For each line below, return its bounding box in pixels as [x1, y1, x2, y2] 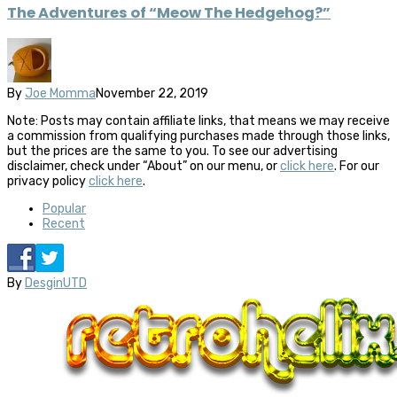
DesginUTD [25, 276, 87, 292]
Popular [43, 201, 86, 217]
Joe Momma [25, 86, 96, 102]
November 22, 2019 [96, 86, 208, 102]
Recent [43, 216, 85, 232]
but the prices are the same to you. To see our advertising [7, 144, 338, 160]
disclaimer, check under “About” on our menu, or [7, 159, 280, 175]
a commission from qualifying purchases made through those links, [7, 128, 390, 144]
